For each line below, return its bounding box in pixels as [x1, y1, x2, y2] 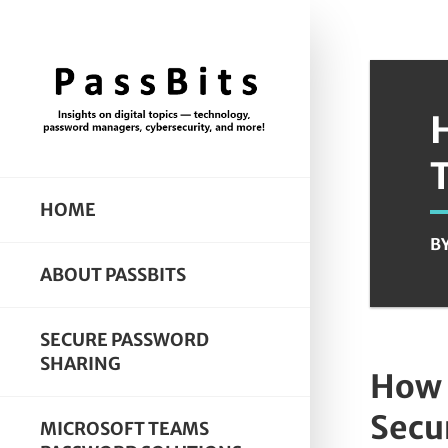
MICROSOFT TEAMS [40, 417, 209, 440]
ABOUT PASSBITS [40, 263, 186, 286]
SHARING [40, 352, 121, 375]
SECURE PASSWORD [40, 328, 209, 351]
